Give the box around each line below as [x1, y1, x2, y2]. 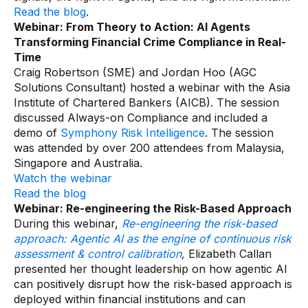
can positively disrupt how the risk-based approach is [14, 277, 292, 291]
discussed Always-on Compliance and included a [14, 111, 267, 124]
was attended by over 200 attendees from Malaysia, [14, 141, 285, 155]
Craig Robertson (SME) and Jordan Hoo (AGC [14, 65, 256, 79]
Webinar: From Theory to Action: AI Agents [14, 20, 250, 34]
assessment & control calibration [14, 247, 181, 261]
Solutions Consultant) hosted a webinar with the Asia [14, 80, 290, 94]
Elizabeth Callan [185, 247, 272, 261]
